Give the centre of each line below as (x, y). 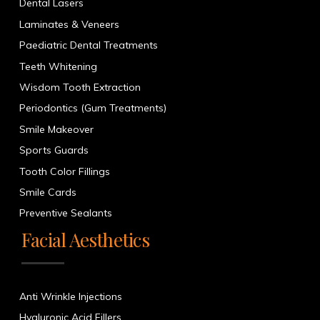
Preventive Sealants (65, 213)
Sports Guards (54, 150)
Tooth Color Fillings (64, 171)
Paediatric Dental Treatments (88, 45)
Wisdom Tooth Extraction (80, 87)
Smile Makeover (56, 129)
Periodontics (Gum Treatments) (92, 108)
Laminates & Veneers (69, 24)
